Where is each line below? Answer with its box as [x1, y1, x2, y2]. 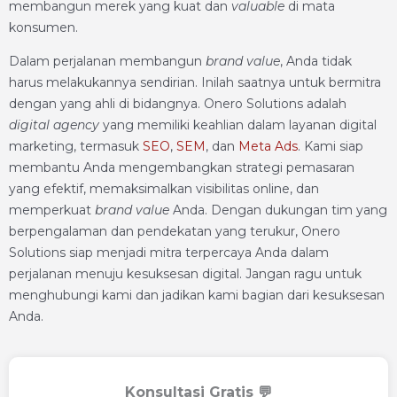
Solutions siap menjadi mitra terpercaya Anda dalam [9, 245, 329, 261]
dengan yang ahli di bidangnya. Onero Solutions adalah [9, 96, 346, 112]
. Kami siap [298, 138, 363, 154]
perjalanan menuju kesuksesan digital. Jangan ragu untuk [9, 266, 362, 282]
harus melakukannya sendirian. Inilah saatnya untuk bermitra [9, 74, 381, 90]
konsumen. [9, 19, 78, 35]
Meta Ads [238, 138, 298, 154]
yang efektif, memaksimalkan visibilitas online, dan [9, 181, 319, 197]
